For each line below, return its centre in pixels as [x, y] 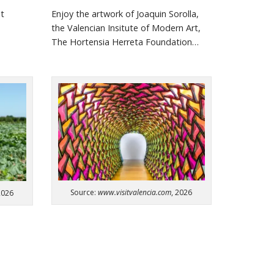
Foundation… [171, 42]
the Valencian [79, 28]
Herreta [127, 42]
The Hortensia [81, 42]
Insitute [123, 28]
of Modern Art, [169, 28]
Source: [84, 192]
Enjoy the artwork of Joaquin [110, 14]
